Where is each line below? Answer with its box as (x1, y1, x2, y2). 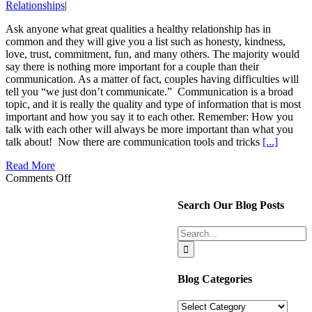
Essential (70, 196, 109, 208)
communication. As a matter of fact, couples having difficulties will (6, 72, 299, 85)
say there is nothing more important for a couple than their (6, 60, 259, 72)
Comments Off (6, 171, 71, 184)
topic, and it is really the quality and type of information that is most (6, 97, 301, 110)
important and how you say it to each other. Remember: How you (6, 110, 293, 123)
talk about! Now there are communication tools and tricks (6, 135, 263, 148)
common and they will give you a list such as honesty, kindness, (6, 35, 286, 47)
